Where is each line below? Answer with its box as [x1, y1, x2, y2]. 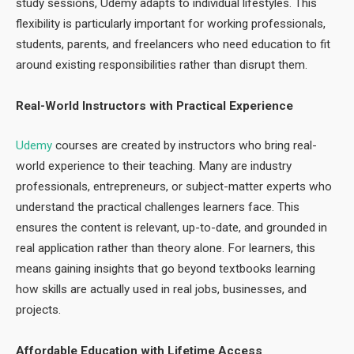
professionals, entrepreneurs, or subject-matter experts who [16, 179, 332, 194]
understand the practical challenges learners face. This [16, 199, 299, 214]
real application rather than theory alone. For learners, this [16, 240, 315, 255]
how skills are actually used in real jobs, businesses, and [16, 281, 307, 296]
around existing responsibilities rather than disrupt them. [16, 58, 307, 73]
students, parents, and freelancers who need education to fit [16, 37, 330, 52]
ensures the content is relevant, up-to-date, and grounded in [16, 220, 327, 235]
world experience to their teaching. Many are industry [16, 158, 292, 173]
